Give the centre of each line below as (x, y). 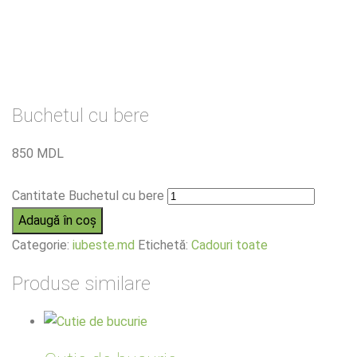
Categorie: (42, 245)
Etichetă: (165, 245)
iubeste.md (104, 245)
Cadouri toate (229, 245)
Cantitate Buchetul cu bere (88, 195)
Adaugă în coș (57, 220)
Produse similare (81, 283)
